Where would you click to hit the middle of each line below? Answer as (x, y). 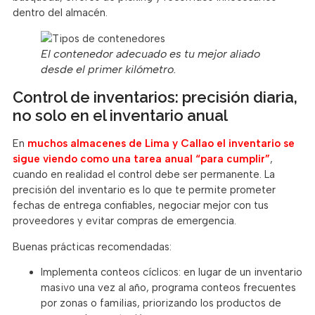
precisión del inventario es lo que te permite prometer (144, 190)
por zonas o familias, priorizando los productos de (161, 303)
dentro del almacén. (60, 13)
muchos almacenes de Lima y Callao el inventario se (161, 144)
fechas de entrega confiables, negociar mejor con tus (141, 206)
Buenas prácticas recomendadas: (92, 246)
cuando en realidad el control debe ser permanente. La (144, 175)
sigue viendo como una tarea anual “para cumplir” (141, 159)
